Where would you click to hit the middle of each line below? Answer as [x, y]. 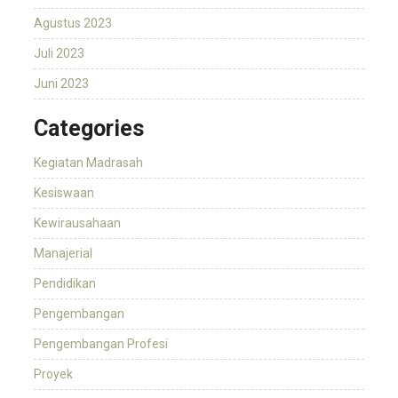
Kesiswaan [64, 193]
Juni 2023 [61, 84]
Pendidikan [65, 284]
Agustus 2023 [73, 24]
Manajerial [63, 254]
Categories [89, 129]
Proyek [53, 374]
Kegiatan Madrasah [88, 163]
